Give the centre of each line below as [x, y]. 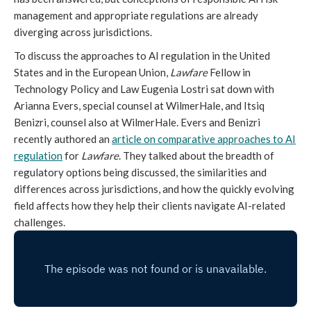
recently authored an [63, 139]
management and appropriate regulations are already [136, 15]
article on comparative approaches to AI [204, 139]
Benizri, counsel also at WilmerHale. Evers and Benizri [137, 122]
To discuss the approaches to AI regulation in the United [142, 56]
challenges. [40, 222]
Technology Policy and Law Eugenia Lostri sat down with [144, 89]
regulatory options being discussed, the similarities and [140, 172]
